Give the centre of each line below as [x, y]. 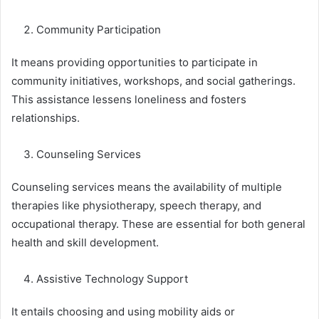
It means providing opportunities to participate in [135, 63]
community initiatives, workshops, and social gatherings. [153, 81]
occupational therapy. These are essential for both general [158, 224]
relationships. [46, 118]
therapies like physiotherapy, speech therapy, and [136, 206]
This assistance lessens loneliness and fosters [129, 100]
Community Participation [100, 30]
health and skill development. [85, 243]
